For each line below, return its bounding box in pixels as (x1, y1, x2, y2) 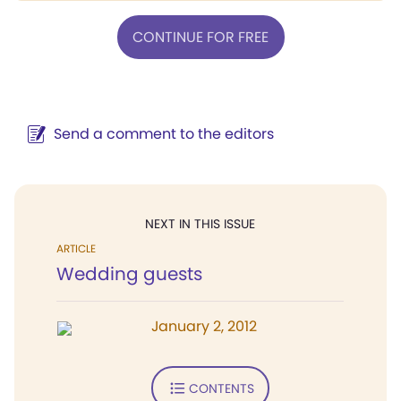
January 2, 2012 (151, 316, 257, 337)
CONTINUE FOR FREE (132, 26, 269, 47)
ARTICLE (56, 241, 96, 256)
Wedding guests (56, 261, 202, 286)
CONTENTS (188, 379, 254, 397)
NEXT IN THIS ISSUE (145, 215, 255, 233)
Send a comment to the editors (54, 124, 274, 144)
